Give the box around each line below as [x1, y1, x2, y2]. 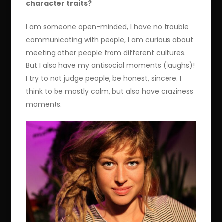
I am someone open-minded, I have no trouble [26, 22, 189, 32]
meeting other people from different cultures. [26, 48, 186, 58]
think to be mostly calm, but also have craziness [26, 86, 194, 97]
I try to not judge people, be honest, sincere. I [26, 73, 182, 84]
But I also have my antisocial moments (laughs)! [26, 60, 195, 71]
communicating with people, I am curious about [26, 35, 194, 45]
